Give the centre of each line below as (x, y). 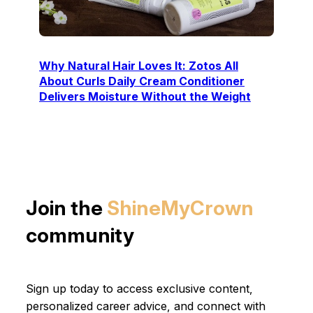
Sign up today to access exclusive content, (139, 288)
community (80, 235)
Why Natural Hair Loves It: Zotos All (139, 66)
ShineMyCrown (180, 208)
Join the (66, 208)
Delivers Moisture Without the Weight (145, 97)
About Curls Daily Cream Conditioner (142, 81)
